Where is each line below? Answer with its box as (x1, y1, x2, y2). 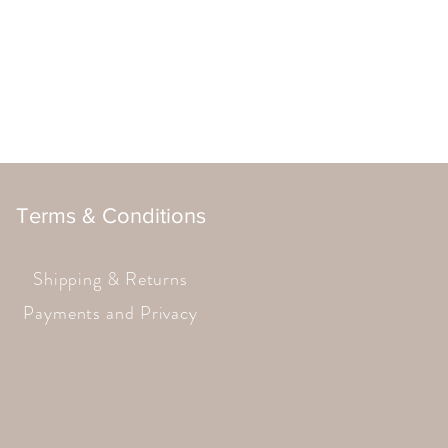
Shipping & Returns (32, 266, 189, 293)
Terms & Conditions (15, 204, 206, 228)
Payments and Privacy (23, 300, 198, 327)
